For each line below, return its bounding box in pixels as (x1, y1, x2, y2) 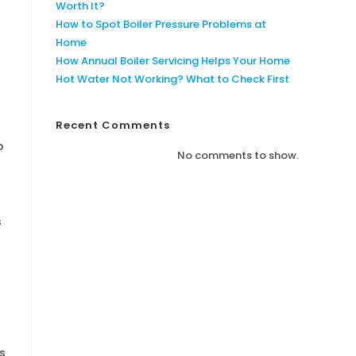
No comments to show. (177, 148, 299, 163)
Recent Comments (56, 118, 170, 133)
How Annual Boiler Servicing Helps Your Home (56, 53, 290, 68)
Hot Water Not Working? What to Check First (56, 72, 289, 87)
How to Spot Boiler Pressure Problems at (56, 17, 266, 32)
